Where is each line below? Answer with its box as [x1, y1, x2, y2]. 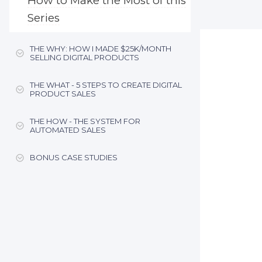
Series [27, 11, 60, 25]
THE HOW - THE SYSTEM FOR [30, 116, 140, 126]
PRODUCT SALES [30, 89, 96, 98]
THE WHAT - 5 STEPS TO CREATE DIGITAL [30, 80, 182, 89]
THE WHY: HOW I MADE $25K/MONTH [30, 44, 171, 53]
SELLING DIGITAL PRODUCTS [30, 53, 139, 62]
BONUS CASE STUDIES [30, 153, 118, 162]
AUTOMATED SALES [30, 125, 106, 135]
